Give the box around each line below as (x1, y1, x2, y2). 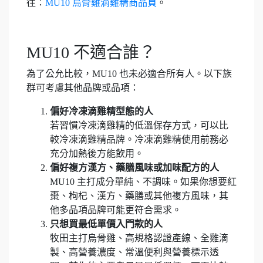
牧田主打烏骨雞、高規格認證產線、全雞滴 (50, 233, 228, 243)
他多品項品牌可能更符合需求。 (50, 205, 181, 215)
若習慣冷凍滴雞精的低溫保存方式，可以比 (50, 120, 228, 130)
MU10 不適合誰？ (26, 43, 156, 62)
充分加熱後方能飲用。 (50, 149, 144, 159)
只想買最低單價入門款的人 (50, 219, 163, 229)
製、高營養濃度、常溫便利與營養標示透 (50, 247, 219, 257)
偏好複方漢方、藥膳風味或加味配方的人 (50, 163, 219, 173)
